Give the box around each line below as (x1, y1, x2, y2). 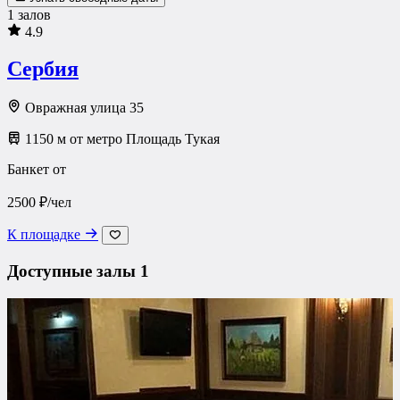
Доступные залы (7, 262, 140, 281)
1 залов (7, 6, 51, 22)
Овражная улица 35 (21, 100, 144, 116)
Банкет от (7, 162, 66, 178)
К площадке (7, 227, 84, 243)
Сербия (7, 57, 79, 81)
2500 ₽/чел (7, 195, 71, 211)
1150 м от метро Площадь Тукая (21, 131, 220, 147)
